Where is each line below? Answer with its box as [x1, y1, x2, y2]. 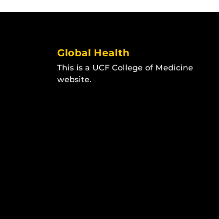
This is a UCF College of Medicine [57, 63, 193, 72]
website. [57, 75, 91, 84]
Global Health [57, 47, 130, 59]
